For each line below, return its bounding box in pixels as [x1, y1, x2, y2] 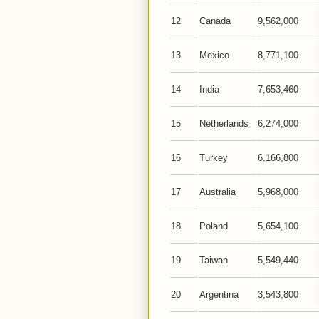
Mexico [199, 50, 229, 61]
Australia [199, 187, 236, 197]
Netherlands [199, 118, 249, 129]
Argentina [199, 289, 239, 300]
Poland [199, 221, 228, 231]
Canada [199, 16, 231, 26]
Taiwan [199, 255, 228, 266]
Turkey [199, 152, 228, 163]
